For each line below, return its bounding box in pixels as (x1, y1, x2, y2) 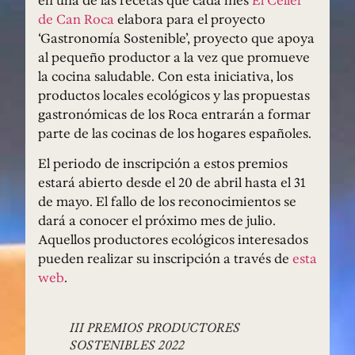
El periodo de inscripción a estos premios (38, 154, 288, 174)
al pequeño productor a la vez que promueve (38, 48, 310, 67)
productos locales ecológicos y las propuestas (38, 86, 310, 105)
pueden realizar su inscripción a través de (38, 249, 292, 269)
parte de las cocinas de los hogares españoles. (38, 124, 311, 143)
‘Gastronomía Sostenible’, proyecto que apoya (38, 29, 315, 48)
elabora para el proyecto (117, 10, 265, 29)
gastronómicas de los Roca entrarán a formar (38, 105, 311, 124)
